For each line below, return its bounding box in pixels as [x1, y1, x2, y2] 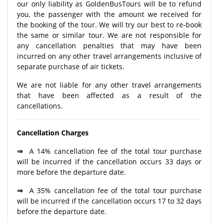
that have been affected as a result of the [17, 90, 202, 100]
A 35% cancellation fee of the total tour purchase [26, 185, 202, 195]
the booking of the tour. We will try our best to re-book [17, 19, 202, 29]
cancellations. [17, 101, 63, 111]
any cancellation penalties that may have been [17, 40, 202, 50]
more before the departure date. [17, 167, 126, 177]
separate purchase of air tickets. [17, 61, 124, 71]
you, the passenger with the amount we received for [17, 9, 202, 19]
